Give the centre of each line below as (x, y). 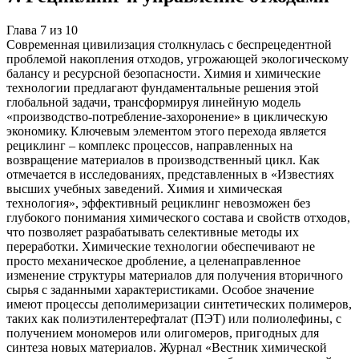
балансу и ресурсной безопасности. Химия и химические (163, 73)
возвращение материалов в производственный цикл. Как (163, 159)
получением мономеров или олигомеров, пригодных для (163, 333)
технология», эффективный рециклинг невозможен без (158, 203)
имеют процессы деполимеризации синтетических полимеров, (179, 304)
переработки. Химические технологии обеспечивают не (161, 246)
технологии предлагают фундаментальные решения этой (163, 87)
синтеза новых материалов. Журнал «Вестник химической (167, 347)
